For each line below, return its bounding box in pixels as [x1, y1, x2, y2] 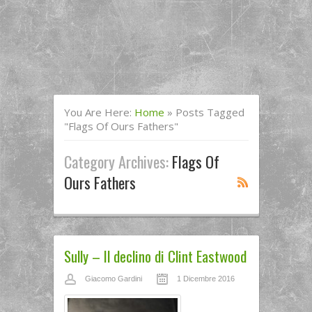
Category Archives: [63, 150, 172, 173]
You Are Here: [63, 105, 134, 119]
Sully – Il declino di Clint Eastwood [63, 245, 247, 267]
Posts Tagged [175, 105, 244, 119]
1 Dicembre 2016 [176, 274, 235, 283]
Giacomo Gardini [84, 274, 142, 283]
